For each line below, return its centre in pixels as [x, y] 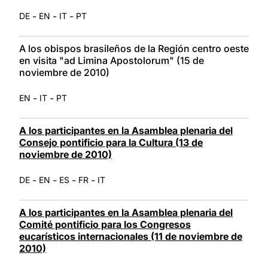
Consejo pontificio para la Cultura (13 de [111, 142]
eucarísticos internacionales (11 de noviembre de [131, 236]
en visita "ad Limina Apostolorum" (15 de [112, 60]
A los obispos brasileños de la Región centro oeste [134, 48]
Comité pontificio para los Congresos [105, 224]
